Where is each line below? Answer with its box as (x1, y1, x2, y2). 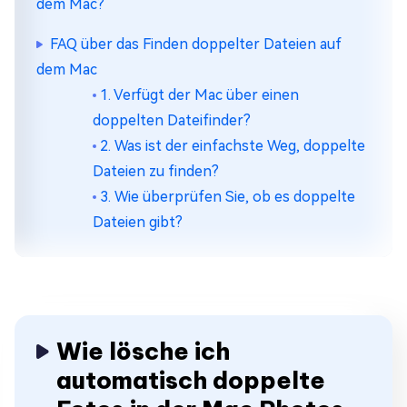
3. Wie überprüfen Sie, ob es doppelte (100, 188, 355, 205)
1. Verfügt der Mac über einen (100, 86, 299, 104)
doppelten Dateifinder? (93, 112, 251, 129)
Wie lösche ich (56, 336, 230, 366)
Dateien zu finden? (93, 163, 219, 180)
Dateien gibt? (93, 213, 183, 231)
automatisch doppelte (56, 365, 325, 395)
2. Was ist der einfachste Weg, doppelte (100, 137, 365, 154)
